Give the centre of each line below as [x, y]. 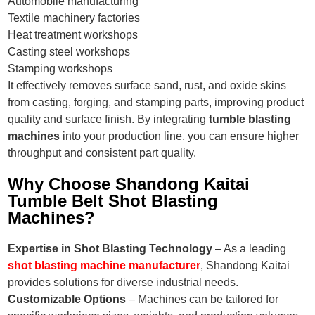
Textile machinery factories [74, 18]
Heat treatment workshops [73, 35]
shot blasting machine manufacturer [104, 266]
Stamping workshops [60, 69]
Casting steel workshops [69, 52]
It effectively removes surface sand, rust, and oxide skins [147, 86]
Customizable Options [67, 300]
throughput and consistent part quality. [102, 153]
